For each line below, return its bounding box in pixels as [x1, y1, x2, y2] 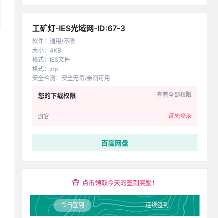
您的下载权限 [38, 91, 76, 99]
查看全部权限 [157, 91, 192, 98]
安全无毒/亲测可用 [61, 74, 110, 82]
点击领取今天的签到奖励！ [82, 179, 158, 186]
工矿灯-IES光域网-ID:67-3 [32, 23, 125, 33]
